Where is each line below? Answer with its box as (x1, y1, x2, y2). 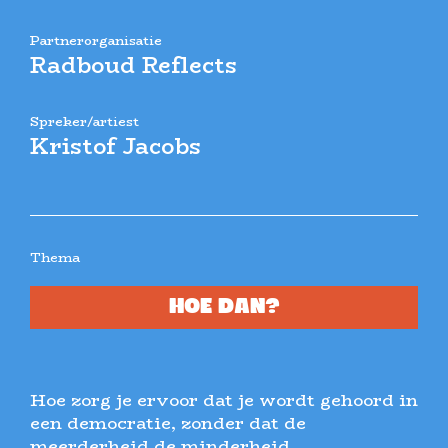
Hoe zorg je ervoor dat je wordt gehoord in (30, 387, 418, 414)
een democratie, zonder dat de (30, 410, 306, 437)
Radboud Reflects (30, 48, 237, 83)
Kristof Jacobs (30, 129, 201, 164)
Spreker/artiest (30, 111, 139, 132)
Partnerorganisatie (30, 30, 162, 51)
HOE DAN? (168, 296, 280, 320)
